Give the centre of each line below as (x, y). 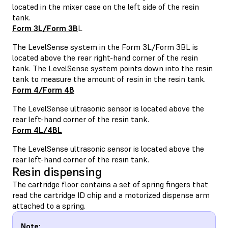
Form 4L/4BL (37, 130)
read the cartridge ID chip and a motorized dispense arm (111, 195)
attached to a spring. (49, 205)
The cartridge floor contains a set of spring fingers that (110, 184)
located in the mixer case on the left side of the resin (106, 6)
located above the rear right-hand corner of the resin (105, 57)
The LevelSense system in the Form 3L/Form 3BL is (105, 47)
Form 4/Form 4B (43, 89)
